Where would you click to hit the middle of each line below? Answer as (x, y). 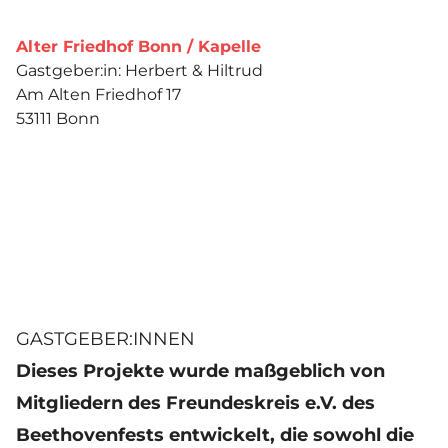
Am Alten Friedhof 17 (98, 95)
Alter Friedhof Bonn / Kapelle (138, 47)
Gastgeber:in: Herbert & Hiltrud (139, 71)
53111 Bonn (58, 119)
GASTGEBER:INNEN (105, 339)
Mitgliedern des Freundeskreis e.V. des (195, 403)
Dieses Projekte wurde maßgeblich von (200, 371)
